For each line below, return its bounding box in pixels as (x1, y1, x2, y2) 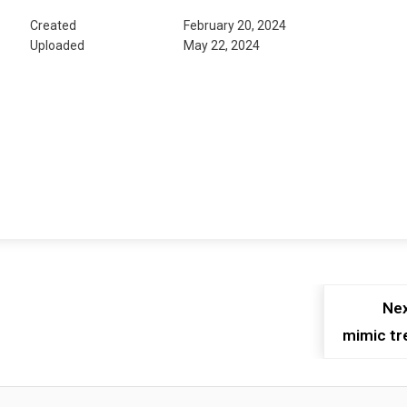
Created (29, 18, 76, 33)
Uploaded (29, 38, 84, 53)
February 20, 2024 (184, 18, 287, 33)
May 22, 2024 (184, 38, 261, 53)
